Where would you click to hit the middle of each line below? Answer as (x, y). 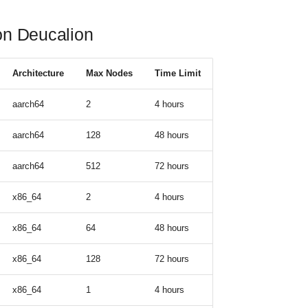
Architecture (38, 73)
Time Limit (178, 73)
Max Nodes (109, 73)
